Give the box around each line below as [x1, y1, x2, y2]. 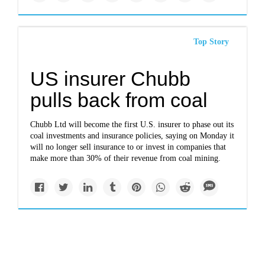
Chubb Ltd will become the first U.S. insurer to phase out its [30, 120, 234, 129]
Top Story [193, 37, 229, 46]
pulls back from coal [30, 89, 208, 111]
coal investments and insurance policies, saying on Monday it [30, 131, 235, 140]
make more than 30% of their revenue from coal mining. [30, 154, 221, 163]
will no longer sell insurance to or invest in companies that [30, 143, 227, 151]
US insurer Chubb [30, 67, 191, 90]
